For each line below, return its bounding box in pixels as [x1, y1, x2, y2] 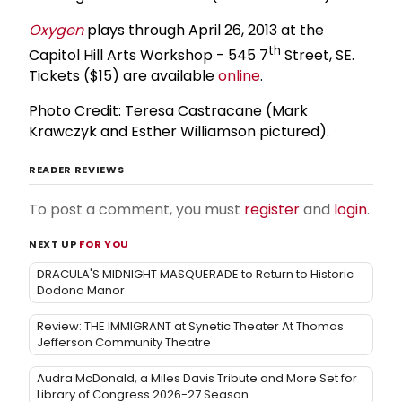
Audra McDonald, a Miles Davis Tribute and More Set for [37, 370, 357, 388]
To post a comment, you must [29, 199, 244, 221]
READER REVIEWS [29, 162, 125, 178]
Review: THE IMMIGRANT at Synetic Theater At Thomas [37, 318, 344, 336]
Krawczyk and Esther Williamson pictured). [29, 121, 329, 143]
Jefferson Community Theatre [37, 334, 211, 352]
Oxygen [29, 19, 83, 40]
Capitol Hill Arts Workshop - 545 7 [29, 45, 268, 66]
